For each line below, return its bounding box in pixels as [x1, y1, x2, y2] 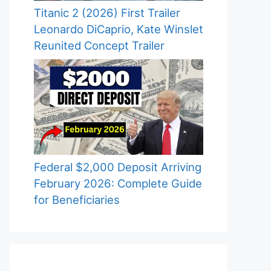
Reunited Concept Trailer [34, 38, 165, 52]
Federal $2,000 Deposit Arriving [34, 160, 201, 174]
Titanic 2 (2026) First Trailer [34, 5, 180, 19]
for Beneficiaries [34, 192, 120, 206]
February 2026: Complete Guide [34, 176, 202, 190]
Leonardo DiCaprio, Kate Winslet [34, 22, 203, 36]
